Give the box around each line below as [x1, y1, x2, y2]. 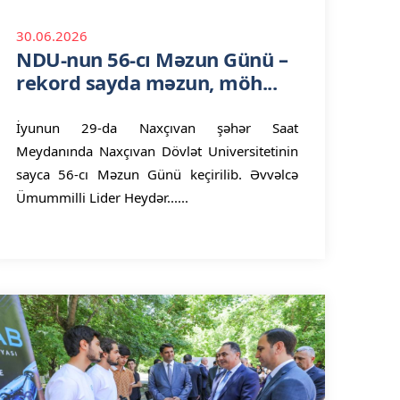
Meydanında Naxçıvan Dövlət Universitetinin [16, 142, 298, 160]
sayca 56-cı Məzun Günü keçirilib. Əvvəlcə [16, 165, 298, 183]
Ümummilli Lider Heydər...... [16, 188, 188, 206]
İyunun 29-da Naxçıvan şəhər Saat [16, 119, 298, 137]
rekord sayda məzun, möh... [16, 69, 277, 96]
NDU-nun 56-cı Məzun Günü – [16, 46, 287, 72]
